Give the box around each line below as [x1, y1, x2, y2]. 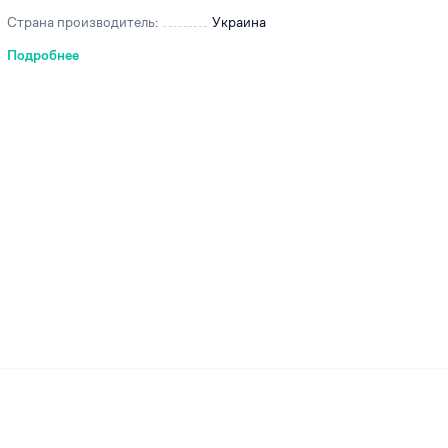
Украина [212, 13, 266, 31]
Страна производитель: [7, 13, 158, 31]
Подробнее [7, 46, 79, 64]
